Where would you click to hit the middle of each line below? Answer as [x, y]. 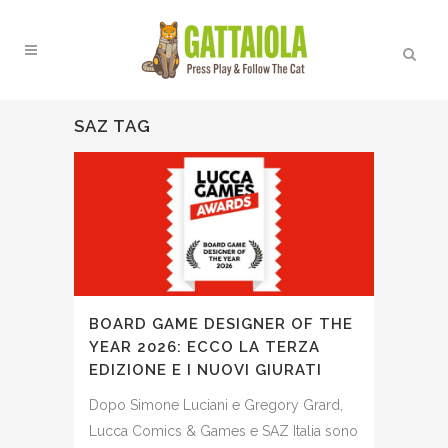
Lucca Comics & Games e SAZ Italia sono [223, 430]
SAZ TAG [112, 126]
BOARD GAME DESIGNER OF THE [221, 323]
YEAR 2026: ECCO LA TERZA [204, 346]
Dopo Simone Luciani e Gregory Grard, [216, 404]
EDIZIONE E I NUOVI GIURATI [205, 369]
